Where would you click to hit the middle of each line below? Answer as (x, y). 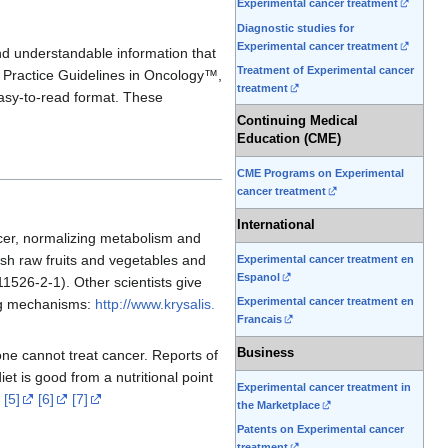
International (276, 225)
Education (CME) (289, 139)
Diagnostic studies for (295, 27)
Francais (259, 319)
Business (265, 353)
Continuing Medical (297, 121)
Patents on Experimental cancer (320, 429)
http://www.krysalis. (155, 304)
